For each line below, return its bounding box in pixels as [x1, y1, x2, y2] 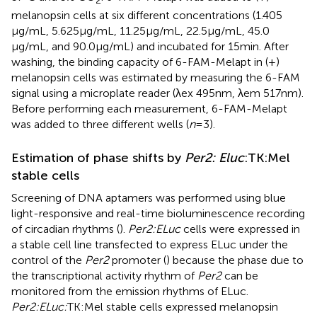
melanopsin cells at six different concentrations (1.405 [11, 8, 282, 22]
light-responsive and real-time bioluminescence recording [11, 206, 305, 220]
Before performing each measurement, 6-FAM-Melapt [11, 101, 287, 115]
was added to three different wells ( [11, 117, 189, 131]
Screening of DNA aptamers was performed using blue [11, 190, 286, 204]
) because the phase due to [166, 253, 304, 267]
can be [221, 268, 258, 282]
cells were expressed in [180, 221, 300, 236]
